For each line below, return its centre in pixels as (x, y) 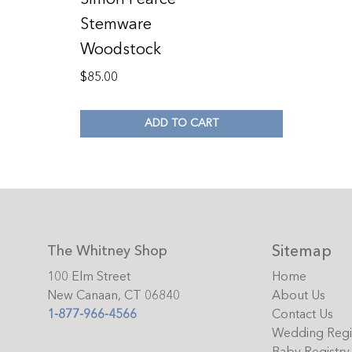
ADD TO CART (181, 123)
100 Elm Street (89, 276)
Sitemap (302, 251)
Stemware (116, 24)
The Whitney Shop (107, 251)
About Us (299, 295)
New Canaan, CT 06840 (114, 295)
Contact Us (302, 314)
